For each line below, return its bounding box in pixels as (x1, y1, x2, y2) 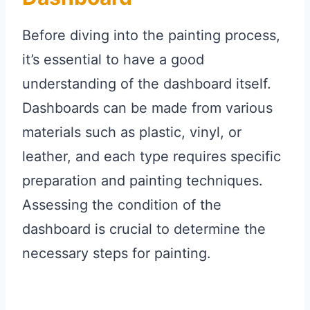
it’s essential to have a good (22, 51, 204, 69)
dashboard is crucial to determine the (22, 221, 266, 238)
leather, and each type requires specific (22, 148, 281, 165)
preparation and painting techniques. (22, 172, 263, 190)
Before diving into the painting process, (22, 27, 280, 44)
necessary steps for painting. (22, 245, 211, 262)
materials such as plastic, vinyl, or (22, 124, 241, 141)
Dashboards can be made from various (22, 100, 273, 117)
